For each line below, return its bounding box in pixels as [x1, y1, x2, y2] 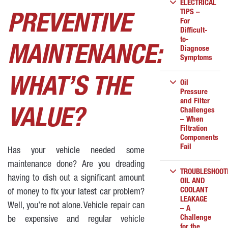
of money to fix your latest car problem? [8, 188, 145, 197]
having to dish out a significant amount [8, 174, 145, 183]
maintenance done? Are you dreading [8, 160, 145, 169]
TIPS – [180, 9, 200, 16]
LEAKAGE [180, 196, 207, 204]
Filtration [180, 125, 208, 133]
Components [180, 134, 218, 142]
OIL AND [180, 178, 205, 185]
